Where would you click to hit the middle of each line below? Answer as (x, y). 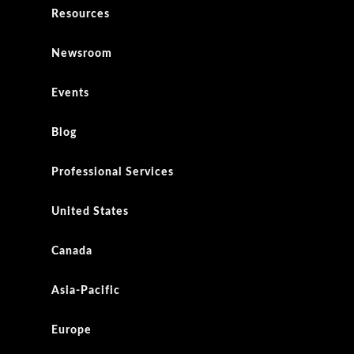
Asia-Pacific (86, 291)
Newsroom (82, 54)
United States (90, 212)
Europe (72, 331)
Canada (72, 252)
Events (70, 94)
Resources (81, 15)
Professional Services (113, 173)
